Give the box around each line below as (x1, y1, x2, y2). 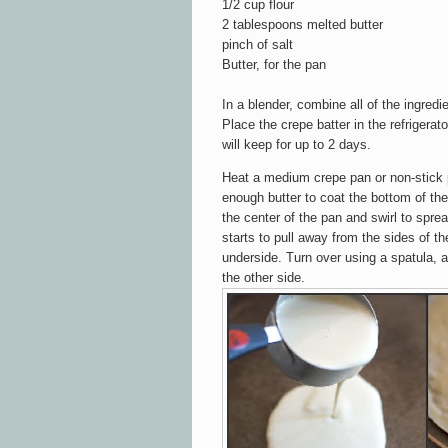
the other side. (222, 269, 305, 285)
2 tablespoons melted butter (222, 16, 383, 32)
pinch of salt (222, 36, 293, 52)
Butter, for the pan (222, 56, 326, 72)
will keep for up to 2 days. (222, 136, 371, 152)
